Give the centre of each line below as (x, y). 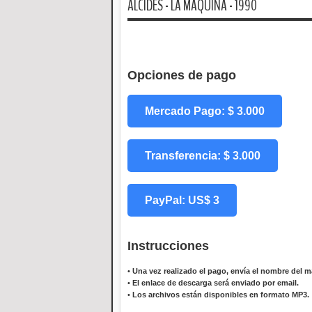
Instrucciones (168, 246)
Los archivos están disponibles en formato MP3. (221, 295)
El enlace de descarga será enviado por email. (216, 283)
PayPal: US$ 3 (182, 201)
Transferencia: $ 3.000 (203, 156)
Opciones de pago (182, 76)
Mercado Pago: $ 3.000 (205, 111)
